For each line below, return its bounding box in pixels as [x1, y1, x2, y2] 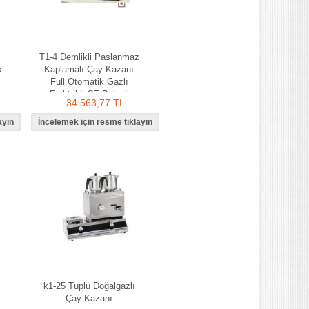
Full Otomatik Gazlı [50, 77, 128, 87]
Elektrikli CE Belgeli [49, 89, 129, 99]
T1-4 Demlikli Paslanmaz [39, 52, 139, 62]
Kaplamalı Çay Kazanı [44, 64, 134, 74]
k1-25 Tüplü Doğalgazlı [43, 281, 135, 291]
